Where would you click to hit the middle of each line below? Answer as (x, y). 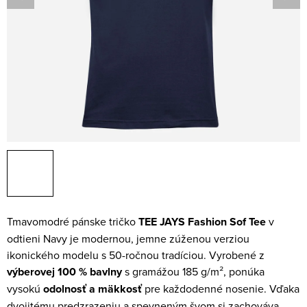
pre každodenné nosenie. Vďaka (221, 288)
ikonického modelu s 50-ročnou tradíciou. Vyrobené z (136, 255)
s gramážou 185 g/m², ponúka (193, 271)
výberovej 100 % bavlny (64, 272)
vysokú (25, 288)
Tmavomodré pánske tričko (73, 221)
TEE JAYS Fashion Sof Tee (202, 222)
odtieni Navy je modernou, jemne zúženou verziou (128, 238)
